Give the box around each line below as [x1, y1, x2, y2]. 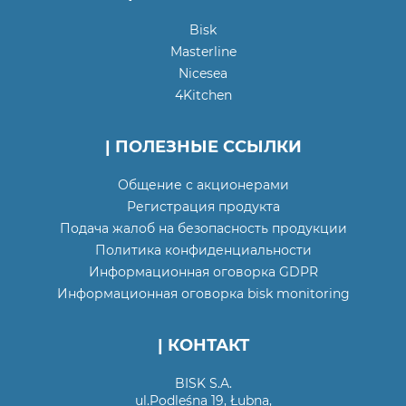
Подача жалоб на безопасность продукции [59, 220, 347, 237]
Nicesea [179, 65, 227, 82]
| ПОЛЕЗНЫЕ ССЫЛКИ [104, 137, 302, 157]
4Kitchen [174, 87, 232, 103]
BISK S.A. [174, 375, 232, 391]
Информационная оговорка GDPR [88, 264, 318, 280]
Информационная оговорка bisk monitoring [56, 285, 350, 302]
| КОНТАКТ [157, 335, 249, 355]
